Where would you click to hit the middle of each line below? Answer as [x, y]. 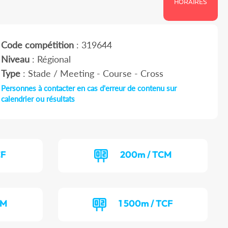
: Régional [50, 59]
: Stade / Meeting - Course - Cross [92, 74]
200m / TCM [146, 155]
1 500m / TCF [146, 204]
